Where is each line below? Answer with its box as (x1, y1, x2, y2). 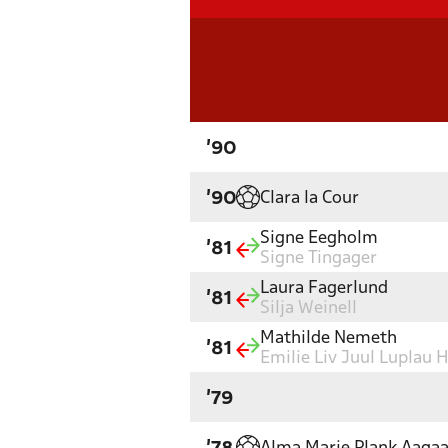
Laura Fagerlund (260, 280, 388, 298)
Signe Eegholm (260, 230, 378, 248)
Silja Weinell (260, 300, 357, 318)
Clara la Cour (260, 190, 359, 208)
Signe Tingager (260, 250, 377, 268)
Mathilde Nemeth (260, 330, 397, 348)
